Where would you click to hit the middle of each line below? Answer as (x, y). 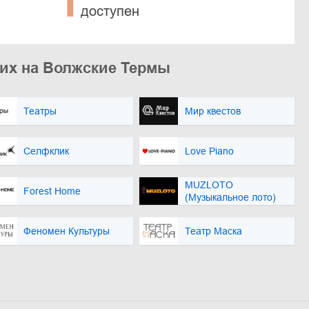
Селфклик (46, 151)
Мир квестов (213, 111)
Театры (40, 111)
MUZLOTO (209, 185)
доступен (110, 11)
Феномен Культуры (67, 231)
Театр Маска (213, 231)
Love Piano (209, 151)
